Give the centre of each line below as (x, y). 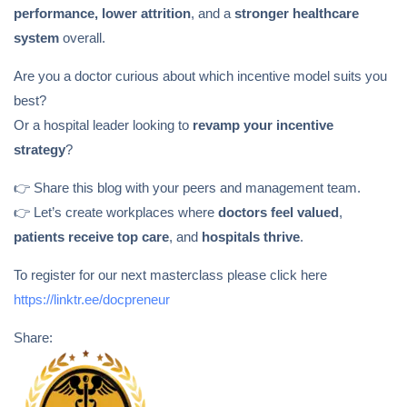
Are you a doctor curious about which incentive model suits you (200, 76)
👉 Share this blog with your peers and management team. (187, 188)
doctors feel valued (278, 213)
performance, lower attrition (102, 14)
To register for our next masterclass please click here (170, 275)
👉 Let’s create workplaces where (116, 213)
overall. (82, 38)
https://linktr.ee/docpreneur (92, 300)
